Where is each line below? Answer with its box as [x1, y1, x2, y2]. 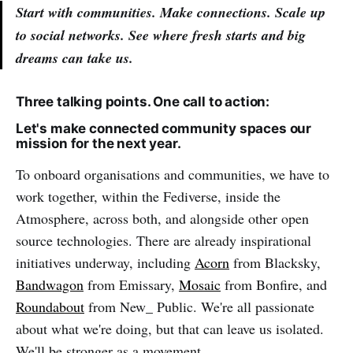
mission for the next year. [16, 135, 181, 151]
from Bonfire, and [221, 274, 327, 294]
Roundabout [16, 296, 84, 316]
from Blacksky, [229, 252, 321, 272]
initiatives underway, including [16, 252, 195, 272]
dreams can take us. [16, 47, 133, 68]
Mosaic [179, 274, 221, 294]
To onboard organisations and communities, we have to [16, 164, 329, 184]
